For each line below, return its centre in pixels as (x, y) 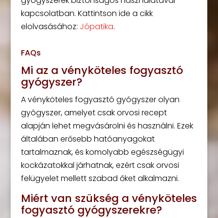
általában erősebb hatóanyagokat (88, 139)
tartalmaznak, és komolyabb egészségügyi (102, 152)
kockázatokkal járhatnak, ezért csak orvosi (100, 165)
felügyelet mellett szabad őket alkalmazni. (100, 178)
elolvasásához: (50, 27)
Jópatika (96, 27)
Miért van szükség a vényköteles (109, 198)
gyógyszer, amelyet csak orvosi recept (94, 113)
